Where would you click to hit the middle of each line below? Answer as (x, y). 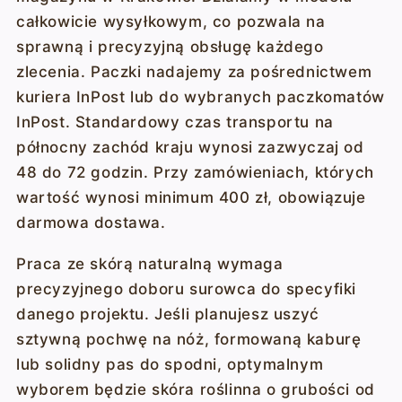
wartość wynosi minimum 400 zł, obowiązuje (191, 197)
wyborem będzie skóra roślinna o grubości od (195, 389)
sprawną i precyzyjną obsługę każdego (170, 47)
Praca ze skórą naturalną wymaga (149, 264)
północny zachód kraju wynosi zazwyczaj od (190, 147)
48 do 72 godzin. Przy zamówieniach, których (195, 172)
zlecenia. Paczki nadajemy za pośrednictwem (194, 72)
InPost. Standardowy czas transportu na (175, 122)
